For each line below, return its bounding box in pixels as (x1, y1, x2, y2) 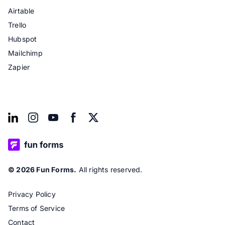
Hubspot (8, 34, 37, 43)
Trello (8, 20, 27, 29)
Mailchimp (8, 48, 43, 57)
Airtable (8, 6, 35, 15)
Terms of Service (8, 203, 65, 212)
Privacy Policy (8, 189, 56, 198)
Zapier (8, 62, 30, 71)
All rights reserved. (76, 165, 143, 174)
